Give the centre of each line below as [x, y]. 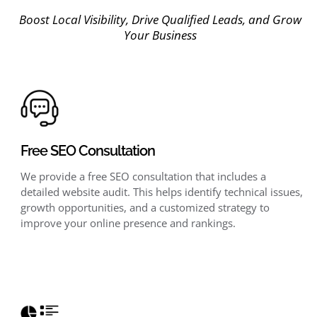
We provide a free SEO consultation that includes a [143, 177]
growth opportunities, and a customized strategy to [145, 208]
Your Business [160, 35]
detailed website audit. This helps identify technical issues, [161, 192]
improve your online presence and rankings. [128, 223]
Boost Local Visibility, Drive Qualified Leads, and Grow [160, 20]
